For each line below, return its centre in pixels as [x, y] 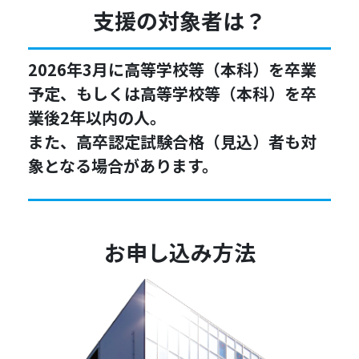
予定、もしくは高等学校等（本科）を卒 [172, 93]
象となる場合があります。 [123, 165]
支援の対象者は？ [179, 20]
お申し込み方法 [179, 252]
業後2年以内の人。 [97, 117]
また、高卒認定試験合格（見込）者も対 [172, 141]
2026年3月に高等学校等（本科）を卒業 [172, 69]
